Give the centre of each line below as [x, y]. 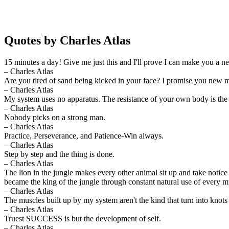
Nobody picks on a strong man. [55, 117]
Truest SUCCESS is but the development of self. [83, 218]
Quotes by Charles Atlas [67, 40]
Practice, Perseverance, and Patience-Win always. [84, 135]
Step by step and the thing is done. [59, 154]
